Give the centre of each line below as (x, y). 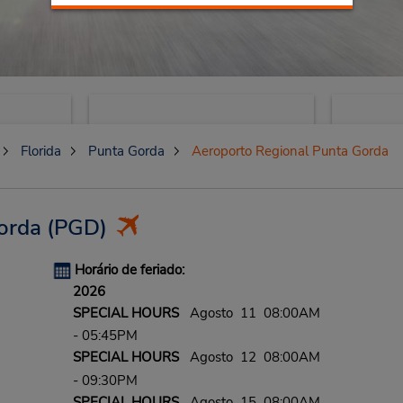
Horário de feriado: (129, 270)
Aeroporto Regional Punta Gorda (290, 151)
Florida (40, 151)
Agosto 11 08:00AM (249, 313)
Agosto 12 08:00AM (249, 358)
